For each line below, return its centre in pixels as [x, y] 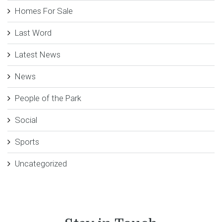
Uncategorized [41, 163]
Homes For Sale [44, 11]
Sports [27, 141]
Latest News [38, 54]
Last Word [33, 32]
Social [26, 120]
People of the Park [48, 98]
